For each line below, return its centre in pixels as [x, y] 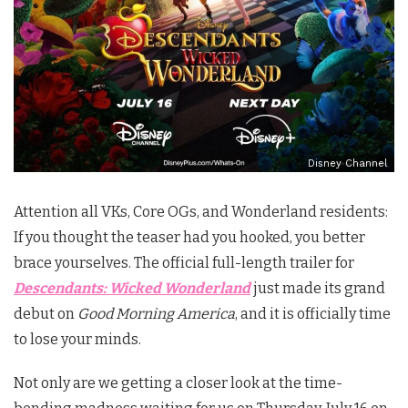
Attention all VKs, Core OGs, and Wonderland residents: [201, 212]
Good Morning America [156, 314]
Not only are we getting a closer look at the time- [178, 383]
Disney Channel [347, 163]
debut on [46, 314]
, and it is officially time [313, 314]
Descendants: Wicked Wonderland [132, 288]
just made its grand [318, 288]
